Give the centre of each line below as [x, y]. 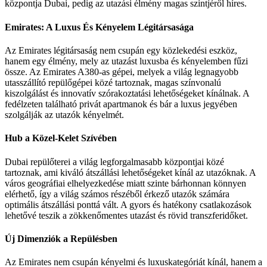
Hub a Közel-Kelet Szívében [61, 138]
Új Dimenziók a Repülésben [61, 238]
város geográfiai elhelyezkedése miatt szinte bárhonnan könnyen [125, 183]
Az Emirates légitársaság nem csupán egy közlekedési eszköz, [121, 50]
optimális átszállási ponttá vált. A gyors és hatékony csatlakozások [128, 204]
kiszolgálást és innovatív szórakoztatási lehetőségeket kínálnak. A [127, 93]
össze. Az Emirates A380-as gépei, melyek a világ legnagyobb [122, 72]
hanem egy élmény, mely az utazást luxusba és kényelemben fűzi [126, 61]
